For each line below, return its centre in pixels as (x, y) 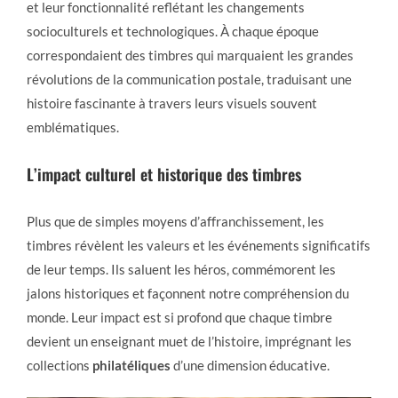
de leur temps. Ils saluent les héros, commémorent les (181, 269)
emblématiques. (73, 127)
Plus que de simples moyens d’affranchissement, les (175, 221)
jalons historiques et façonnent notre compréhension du (188, 293)
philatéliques (131, 365)
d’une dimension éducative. (250, 365)
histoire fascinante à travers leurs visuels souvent (172, 103)
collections (60, 365)
